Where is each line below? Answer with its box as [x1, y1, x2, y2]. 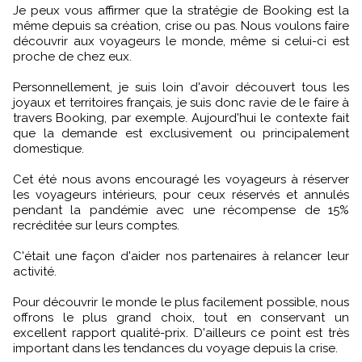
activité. [13, 263, 57, 279]
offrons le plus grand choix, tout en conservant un [13, 309, 349, 325]
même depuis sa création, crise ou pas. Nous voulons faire [13, 18, 349, 33]
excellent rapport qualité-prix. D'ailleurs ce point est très [13, 325, 349, 340]
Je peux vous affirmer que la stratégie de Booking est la [13, 2, 349, 18]
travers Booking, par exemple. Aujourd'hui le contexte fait [13, 110, 349, 125]
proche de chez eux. [13, 48, 132, 64]
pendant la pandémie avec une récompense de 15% [13, 202, 349, 217]
